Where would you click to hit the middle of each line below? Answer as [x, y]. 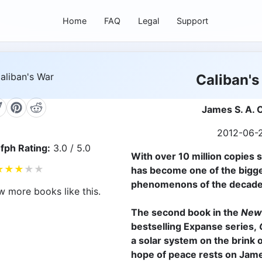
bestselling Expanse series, [194, 226]
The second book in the [186, 212]
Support [192, 20]
